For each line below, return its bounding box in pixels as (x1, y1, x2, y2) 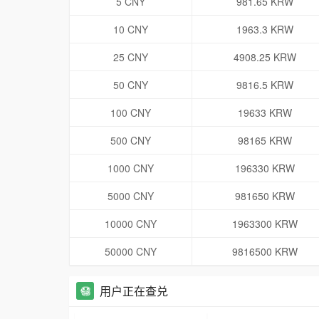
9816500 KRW (231, 244, 298, 259)
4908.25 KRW (233, 50, 296, 65)
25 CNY (113, 50, 148, 65)
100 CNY (110, 105, 151, 120)
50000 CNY (105, 244, 157, 259)
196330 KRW (234, 161, 295, 176)
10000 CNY (105, 216, 157, 231)
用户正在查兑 (100, 283, 168, 300)
